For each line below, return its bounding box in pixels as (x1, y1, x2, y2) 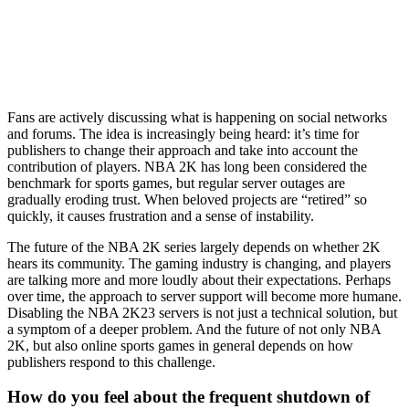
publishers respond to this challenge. (7, 353, 215, 370)
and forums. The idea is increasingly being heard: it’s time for (7, 125, 359, 142)
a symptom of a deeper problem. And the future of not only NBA (7, 320, 381, 337)
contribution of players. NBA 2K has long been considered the (7, 158, 367, 174)
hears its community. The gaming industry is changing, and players (7, 255, 391, 271)
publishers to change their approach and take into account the (7, 142, 358, 158)
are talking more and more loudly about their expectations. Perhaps (7, 271, 391, 288)
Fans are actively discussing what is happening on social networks (7, 109, 387, 125)
